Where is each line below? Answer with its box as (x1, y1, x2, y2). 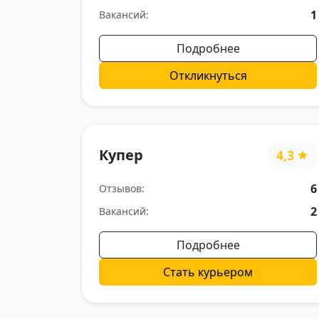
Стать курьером (163, 263, 253, 280)
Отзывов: (99, 182, 145, 196)
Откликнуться (169, 67, 247, 83)
